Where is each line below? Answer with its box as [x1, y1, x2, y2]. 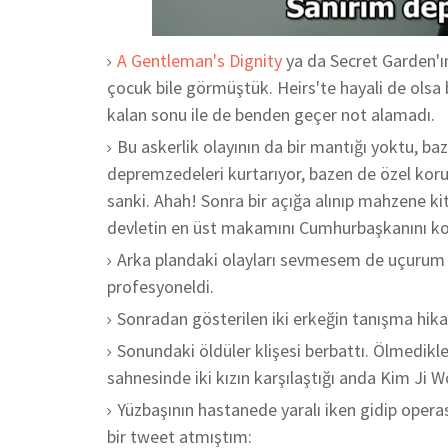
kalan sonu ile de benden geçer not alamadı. [107, 103, 439, 126]
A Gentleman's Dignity [117, 49, 282, 72]
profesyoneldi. [107, 275, 218, 298]
